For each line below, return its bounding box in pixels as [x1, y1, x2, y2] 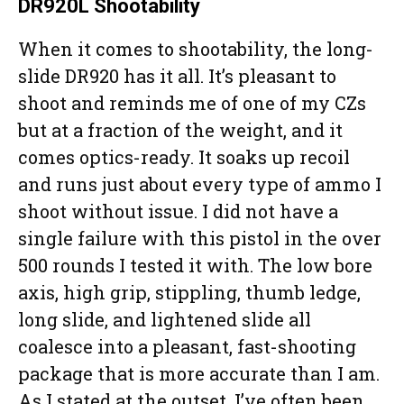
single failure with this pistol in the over [18, 226, 381, 251]
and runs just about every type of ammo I [18, 172, 381, 197]
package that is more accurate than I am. [18, 362, 380, 386]
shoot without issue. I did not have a [18, 199, 338, 224]
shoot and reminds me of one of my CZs [18, 91, 366, 115]
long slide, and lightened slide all [18, 308, 311, 332]
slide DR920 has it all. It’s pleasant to [18, 64, 336, 88]
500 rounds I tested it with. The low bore [18, 253, 372, 278]
